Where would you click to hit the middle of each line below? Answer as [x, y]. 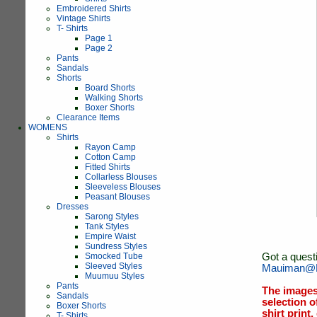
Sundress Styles [116, 246]
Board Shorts [110, 88]
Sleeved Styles [114, 266]
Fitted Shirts [108, 167]
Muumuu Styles [115, 276]
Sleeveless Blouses [123, 187]
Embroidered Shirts [94, 8]
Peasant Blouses [117, 197]
